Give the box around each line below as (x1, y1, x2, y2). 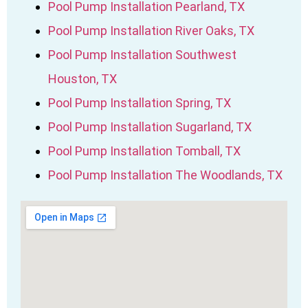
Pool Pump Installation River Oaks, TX (48, 23, 254, 38)
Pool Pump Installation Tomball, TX (48, 143, 241, 158)
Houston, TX (48, 71, 117, 86)
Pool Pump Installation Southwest (48, 47, 236, 62)
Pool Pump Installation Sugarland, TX (48, 119, 252, 134)
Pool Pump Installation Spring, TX (48, 95, 231, 110)
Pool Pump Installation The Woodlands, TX (48, 167, 283, 182)
